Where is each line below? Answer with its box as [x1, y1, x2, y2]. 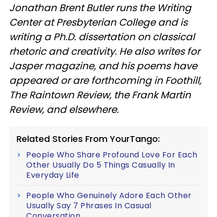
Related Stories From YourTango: [16, 132, 160, 145]
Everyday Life [26, 169, 79, 181]
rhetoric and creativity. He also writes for [9, 44, 200, 58]
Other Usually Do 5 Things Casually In [26, 159, 175, 170]
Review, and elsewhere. [9, 102, 119, 116]
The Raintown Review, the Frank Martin [9, 88, 191, 102]
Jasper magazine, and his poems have [9, 59, 197, 73]
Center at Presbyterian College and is [9, 15, 187, 29]
